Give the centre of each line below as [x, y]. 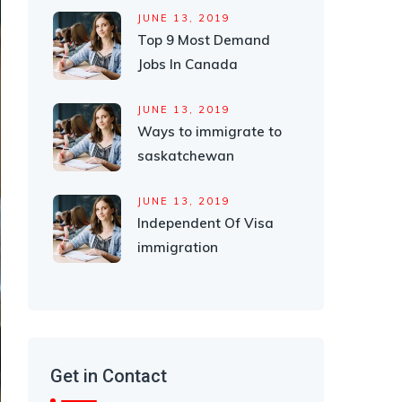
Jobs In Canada [188, 64]
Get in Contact [109, 376]
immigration [178, 247]
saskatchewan [186, 156]
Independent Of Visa [205, 223]
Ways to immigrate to [210, 131]
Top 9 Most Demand [204, 40]
